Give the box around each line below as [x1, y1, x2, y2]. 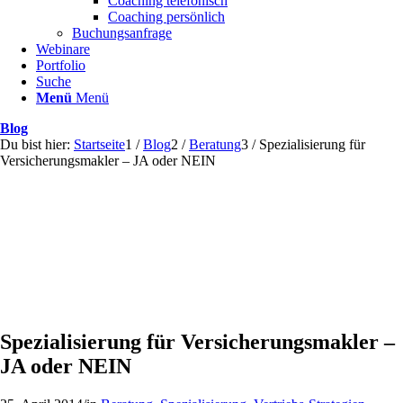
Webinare [36, 41, 90, 57]
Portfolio [36, 58, 85, 73]
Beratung [189, 137, 241, 152]
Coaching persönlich [108, 9, 225, 24]
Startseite [74, 137, 125, 152]
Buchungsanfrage [72, 25, 172, 40]
